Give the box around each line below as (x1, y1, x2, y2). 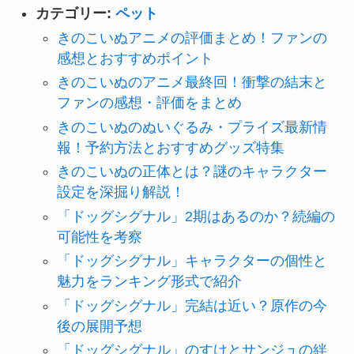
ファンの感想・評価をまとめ (56, 95, 242, 111)
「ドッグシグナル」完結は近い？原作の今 (56, 297, 327, 314)
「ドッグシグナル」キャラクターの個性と (56, 253, 327, 269)
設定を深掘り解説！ (56, 184, 185, 201)
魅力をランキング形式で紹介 (56, 273, 242, 290)
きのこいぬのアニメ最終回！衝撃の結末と (56, 74, 327, 91)
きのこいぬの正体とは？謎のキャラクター (56, 164, 327, 180)
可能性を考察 (56, 228, 142, 245)
